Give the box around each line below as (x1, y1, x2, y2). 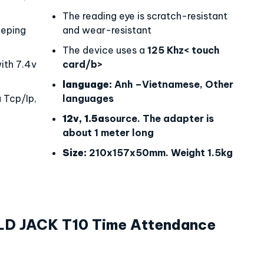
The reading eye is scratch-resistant (62, 10, 227, 22)
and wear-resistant (62, 24, 151, 36)
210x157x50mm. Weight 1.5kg (87, 147, 233, 159)
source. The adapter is (104, 113, 214, 124)
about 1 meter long (62, 127, 154, 138)
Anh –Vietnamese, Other (112, 78, 233, 90)
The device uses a (62, 44, 147, 56)
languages (62, 93, 114, 104)
